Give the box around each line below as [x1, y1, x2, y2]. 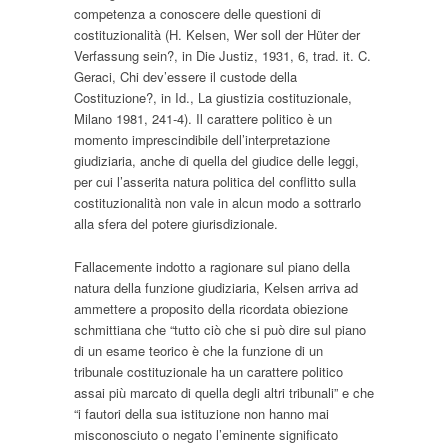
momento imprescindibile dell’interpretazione [74, 130, 330, 150]
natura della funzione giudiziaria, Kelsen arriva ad [74, 278, 358, 298]
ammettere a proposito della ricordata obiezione [74, 299, 348, 319]
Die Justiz [196, 46, 254, 66]
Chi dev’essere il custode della [120, 67, 297, 87]
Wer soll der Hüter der [234, 25, 360, 45]
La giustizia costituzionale [198, 88, 348, 108]
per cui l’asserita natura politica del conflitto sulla [74, 172, 356, 192]
